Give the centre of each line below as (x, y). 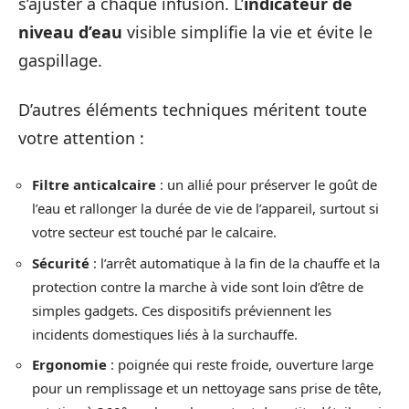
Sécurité (61, 262)
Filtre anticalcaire (94, 184)
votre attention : (81, 137)
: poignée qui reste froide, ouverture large (240, 364)
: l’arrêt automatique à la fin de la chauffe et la (235, 262)
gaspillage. (60, 60)
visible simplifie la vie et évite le (247, 32)
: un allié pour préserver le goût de (267, 184)
